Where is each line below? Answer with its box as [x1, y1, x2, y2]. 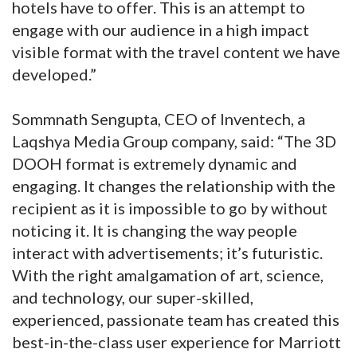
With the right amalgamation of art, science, [12, 265, 324, 285]
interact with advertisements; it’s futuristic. [12, 243, 323, 263]
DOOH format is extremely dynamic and [12, 154, 297, 174]
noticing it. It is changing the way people [12, 221, 297, 241]
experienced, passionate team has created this [12, 310, 339, 330]
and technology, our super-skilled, [12, 288, 253, 308]
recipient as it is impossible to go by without [12, 198, 328, 218]
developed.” [12, 65, 96, 84]
